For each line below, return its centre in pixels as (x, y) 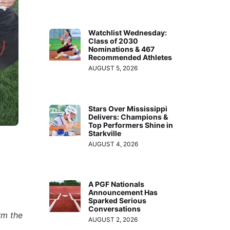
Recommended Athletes (130, 57)
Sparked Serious (118, 201)
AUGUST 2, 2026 (113, 220)
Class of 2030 (113, 41)
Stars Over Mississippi (128, 108)
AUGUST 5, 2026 (113, 68)
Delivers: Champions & (128, 117)
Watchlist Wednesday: (128, 33)
